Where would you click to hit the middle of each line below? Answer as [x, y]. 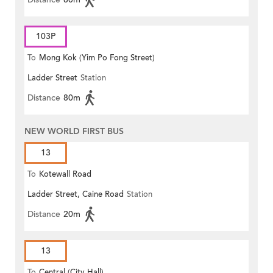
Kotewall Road [65, 175]
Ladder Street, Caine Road [76, 195]
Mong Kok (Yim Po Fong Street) [97, 58]
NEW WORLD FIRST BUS [74, 132]
